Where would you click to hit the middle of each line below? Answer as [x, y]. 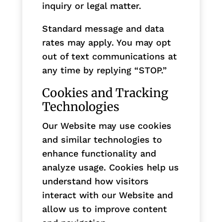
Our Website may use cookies [107, 125]
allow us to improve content [104, 209]
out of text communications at [109, 56]
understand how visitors [95, 181]
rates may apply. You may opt [106, 42]
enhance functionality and [99, 153]
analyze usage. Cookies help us [110, 167]
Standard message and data [103, 28]
